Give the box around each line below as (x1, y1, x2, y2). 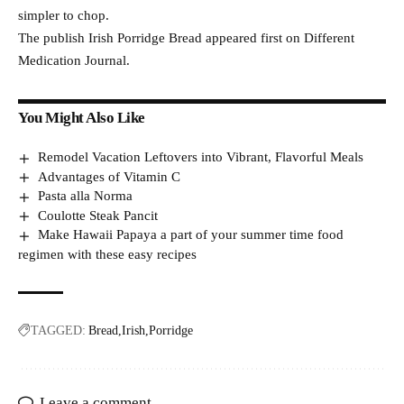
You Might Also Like (18, 109, 145, 127)
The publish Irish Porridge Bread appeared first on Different (18, 31, 354, 46)
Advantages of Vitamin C (38, 169, 181, 184)
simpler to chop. (18, 8, 109, 23)
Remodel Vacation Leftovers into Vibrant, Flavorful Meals (38, 150, 364, 165)
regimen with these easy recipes (18, 247, 197, 262)
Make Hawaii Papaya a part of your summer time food (38, 227, 344, 243)
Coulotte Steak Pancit (38, 207, 159, 223)
